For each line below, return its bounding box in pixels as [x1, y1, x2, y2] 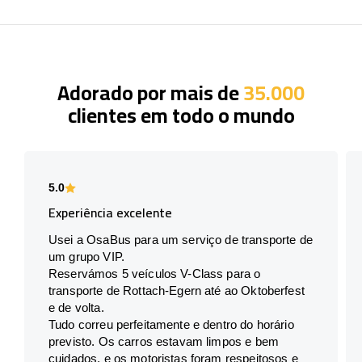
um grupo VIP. [48, 249, 124, 263]
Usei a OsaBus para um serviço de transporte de [48, 232, 313, 246]
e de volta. [48, 300, 104, 314]
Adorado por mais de [57, 73, 243, 112]
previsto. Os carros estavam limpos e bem [48, 334, 279, 348]
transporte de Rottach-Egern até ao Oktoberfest [48, 283, 305, 297]
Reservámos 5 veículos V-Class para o [48, 266, 261, 280]
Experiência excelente [48, 200, 172, 225]
